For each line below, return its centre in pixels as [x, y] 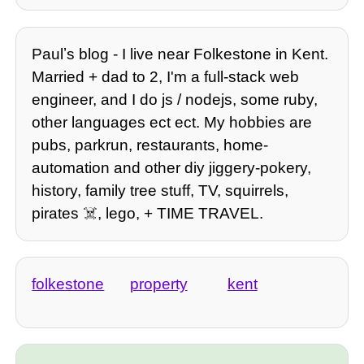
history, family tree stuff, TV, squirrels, [160, 190]
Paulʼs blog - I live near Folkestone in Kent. [180, 54]
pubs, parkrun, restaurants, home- [150, 145]
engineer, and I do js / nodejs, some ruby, [175, 99]
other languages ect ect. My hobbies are [172, 122]
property [158, 284]
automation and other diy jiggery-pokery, [172, 167]
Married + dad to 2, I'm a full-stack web [166, 76]
